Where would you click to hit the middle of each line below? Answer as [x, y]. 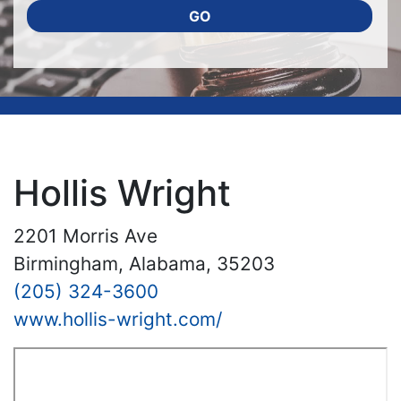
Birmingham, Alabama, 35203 [144, 264]
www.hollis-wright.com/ [118, 320]
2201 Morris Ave [85, 236]
